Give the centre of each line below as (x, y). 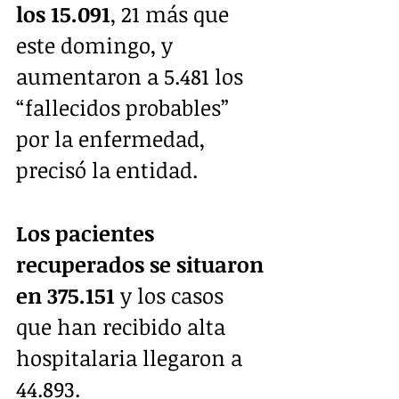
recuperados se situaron (142, 264)
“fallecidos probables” (125, 107)
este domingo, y (97, 45)
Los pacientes (88, 232)
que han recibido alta (123, 326)
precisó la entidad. (107, 169)
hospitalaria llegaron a (132, 357)
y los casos (172, 295)
